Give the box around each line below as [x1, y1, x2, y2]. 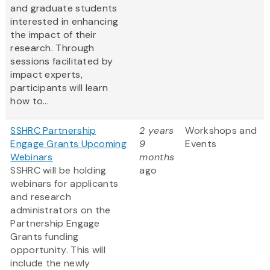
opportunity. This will [10, 243, 105, 257]
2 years [139, 124, 174, 137]
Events [185, 137, 217, 151]
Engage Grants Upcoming [10, 137, 127, 151]
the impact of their [10, 28, 97, 42]
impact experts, [10, 68, 83, 81]
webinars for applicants [10, 177, 119, 190]
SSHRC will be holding [10, 164, 107, 177]
